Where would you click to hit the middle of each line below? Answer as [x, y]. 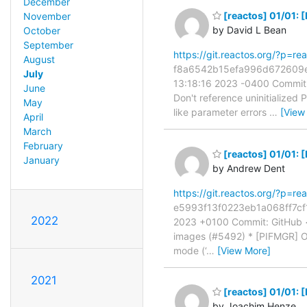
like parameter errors [221, 112]
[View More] [244, 250]
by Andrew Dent [249, 168]
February [43, 146]
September [48, 45]
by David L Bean [249, 30]
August [39, 60]
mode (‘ [190, 250]
